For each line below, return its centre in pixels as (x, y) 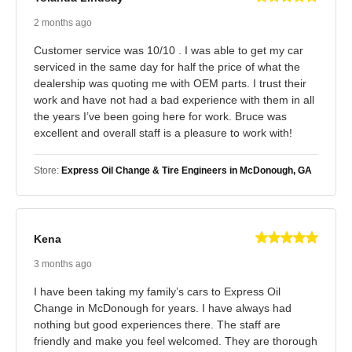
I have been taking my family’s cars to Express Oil (157, 291)
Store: (48, 170)
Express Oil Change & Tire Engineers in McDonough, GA (187, 170)
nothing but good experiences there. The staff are (157, 324)
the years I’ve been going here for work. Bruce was (160, 116)
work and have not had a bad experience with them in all (174, 99)
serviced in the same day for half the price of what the (167, 66)
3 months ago (63, 264)
